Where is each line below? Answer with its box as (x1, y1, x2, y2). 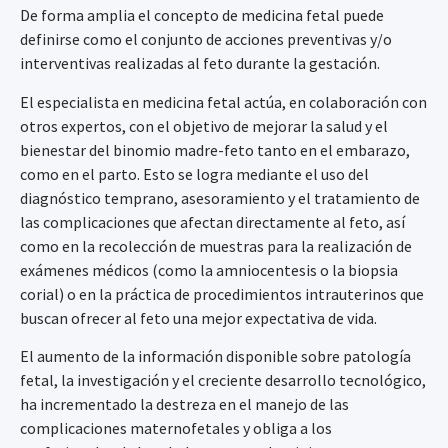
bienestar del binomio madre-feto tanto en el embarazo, (20, 139, 410, 160)
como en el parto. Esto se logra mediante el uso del (20, 163, 369, 184)
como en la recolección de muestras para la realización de (20, 235, 412, 256)
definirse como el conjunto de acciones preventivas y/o (20, 29, 392, 50)
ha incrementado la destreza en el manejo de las (20, 393, 349, 414)
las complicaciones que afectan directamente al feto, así (20, 211, 405, 232)
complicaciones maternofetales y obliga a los (20, 417, 332, 438)
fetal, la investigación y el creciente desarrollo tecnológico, (20, 369, 426, 390)
